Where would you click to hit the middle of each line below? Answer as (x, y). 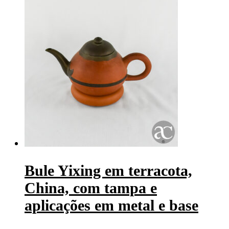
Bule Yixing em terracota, (108, 170)
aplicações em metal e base (111, 205)
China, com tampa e (91, 188)
